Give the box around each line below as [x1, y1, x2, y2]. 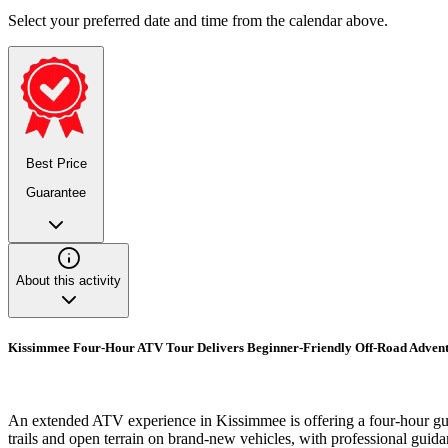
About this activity [16, 272, 121, 288]
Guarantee [26, 184, 86, 200]
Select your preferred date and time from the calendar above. [8, 12, 388, 29]
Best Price [25, 156, 87, 172]
